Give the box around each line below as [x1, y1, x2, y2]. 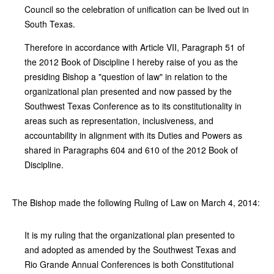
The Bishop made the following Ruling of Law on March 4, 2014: [12, 196, 260, 209]
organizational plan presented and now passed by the [24, 84, 232, 97]
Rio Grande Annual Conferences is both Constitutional [24, 257, 234, 270]
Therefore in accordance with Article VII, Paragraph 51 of [24, 40, 245, 53]
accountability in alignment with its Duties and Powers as [24, 128, 242, 141]
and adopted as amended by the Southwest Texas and [24, 243, 236, 256]
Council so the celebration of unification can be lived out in [24, 2, 249, 15]
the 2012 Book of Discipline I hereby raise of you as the [24, 55, 238, 68]
